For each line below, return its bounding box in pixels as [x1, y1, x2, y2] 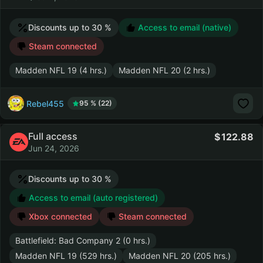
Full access [28, 130, 77, 142]
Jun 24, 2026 [28, 143, 79, 153]
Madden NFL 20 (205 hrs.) [129, 251, 231, 261]
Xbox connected [26, 211, 92, 221]
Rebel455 [26, 98, 64, 109]
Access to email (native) [136, 22, 231, 32]
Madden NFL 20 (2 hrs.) [119, 65, 210, 75]
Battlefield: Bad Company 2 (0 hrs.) [15, 235, 150, 245]
